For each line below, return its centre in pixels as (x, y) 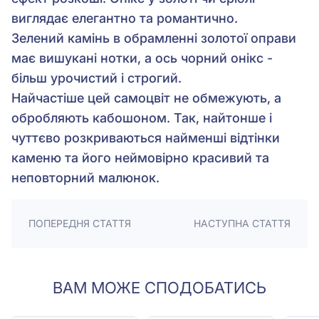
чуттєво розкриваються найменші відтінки (146, 138)
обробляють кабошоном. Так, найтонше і (142, 118)
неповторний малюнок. (85, 178)
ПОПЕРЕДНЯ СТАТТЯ (80, 224)
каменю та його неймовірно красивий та (140, 158)
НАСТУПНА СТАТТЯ (242, 224)
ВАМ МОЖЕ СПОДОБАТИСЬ (159, 288)
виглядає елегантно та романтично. (125, 19)
